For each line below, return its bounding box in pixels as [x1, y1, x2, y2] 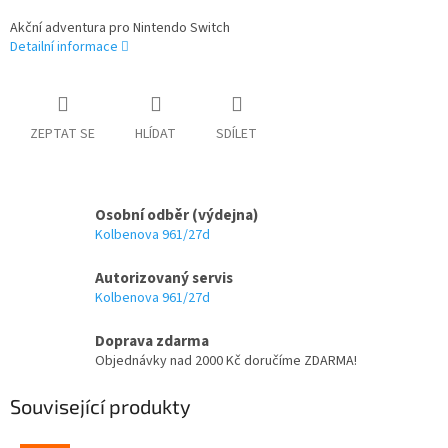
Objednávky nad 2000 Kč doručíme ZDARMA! [95, 351, 357, 372]
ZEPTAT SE [30, 124, 95, 145]
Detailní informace [10, 37, 118, 58]
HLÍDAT [135, 124, 176, 145]
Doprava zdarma [95, 330, 209, 353]
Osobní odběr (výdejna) [95, 204, 258, 227]
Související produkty [10, 394, 191, 419]
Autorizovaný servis [95, 267, 233, 290]
